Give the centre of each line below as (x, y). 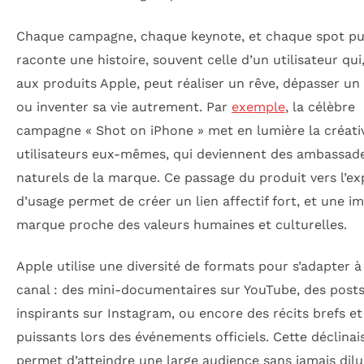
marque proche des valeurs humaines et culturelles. (182, 224)
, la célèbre (320, 106)
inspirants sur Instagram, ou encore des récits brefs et (189, 313)
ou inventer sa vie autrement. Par (124, 106)
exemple (258, 106)
